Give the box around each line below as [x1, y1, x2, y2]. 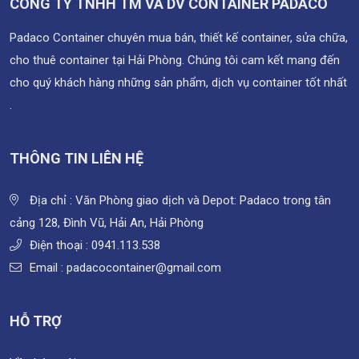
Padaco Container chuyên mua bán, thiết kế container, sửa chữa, [10, 30, 348, 46]
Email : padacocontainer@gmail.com [30, 260, 221, 276]
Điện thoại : [30, 238, 91, 253]
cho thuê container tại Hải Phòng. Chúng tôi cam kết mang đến [10, 53, 340, 68]
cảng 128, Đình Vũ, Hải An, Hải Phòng [10, 216, 204, 231]
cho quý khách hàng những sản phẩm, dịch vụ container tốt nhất [10, 75, 347, 91]
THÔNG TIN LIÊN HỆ [10, 150, 143, 167]
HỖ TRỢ [10, 313, 62, 330]
